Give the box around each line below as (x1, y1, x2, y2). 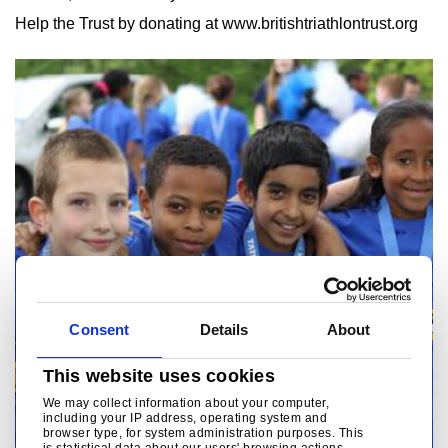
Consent (69, 321, 130, 339)
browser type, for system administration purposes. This (42, 425, 364, 440)
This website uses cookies (42, 365, 275, 386)
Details (199, 321, 249, 339)
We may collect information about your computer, (42, 395, 330, 410)
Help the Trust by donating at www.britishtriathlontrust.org (15, 15, 418, 32)
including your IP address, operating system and (42, 410, 328, 425)
